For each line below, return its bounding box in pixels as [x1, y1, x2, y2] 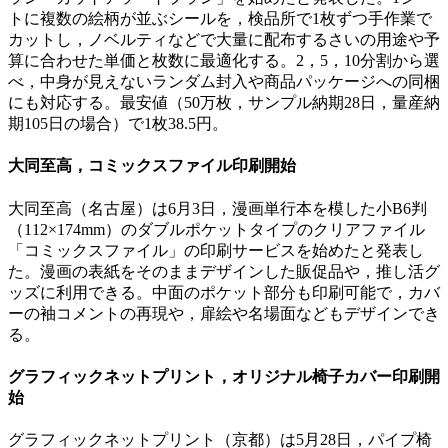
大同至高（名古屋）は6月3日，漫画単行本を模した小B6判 [8, 199, 427, 217]
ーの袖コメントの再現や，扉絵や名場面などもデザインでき [8, 304, 440, 322]
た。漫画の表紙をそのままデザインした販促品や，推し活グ [8, 262, 440, 280]
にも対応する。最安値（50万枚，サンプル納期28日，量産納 [8, 94, 440, 112]
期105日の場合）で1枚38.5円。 [8, 115, 228, 133]
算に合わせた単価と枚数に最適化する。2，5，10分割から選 [8, 52, 440, 70]
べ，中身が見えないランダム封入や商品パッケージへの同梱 [8, 73, 440, 91]
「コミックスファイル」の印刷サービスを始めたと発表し [8, 241, 424, 259]
